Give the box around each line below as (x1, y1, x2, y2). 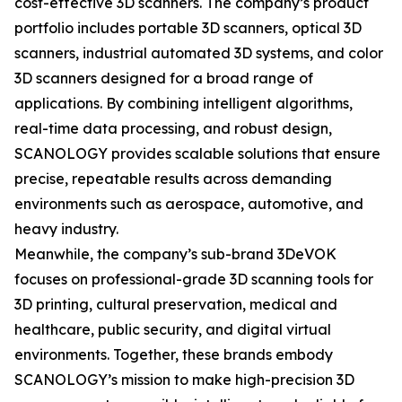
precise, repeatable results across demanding (14, 170, 332, 188)
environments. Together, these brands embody (14, 345, 333, 363)
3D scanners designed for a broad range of (14, 69, 313, 87)
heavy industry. (14, 220, 118, 238)
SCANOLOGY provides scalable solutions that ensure (14, 144, 380, 162)
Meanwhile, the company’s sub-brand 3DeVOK (14, 245, 336, 263)
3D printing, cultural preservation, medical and (14, 295, 337, 313)
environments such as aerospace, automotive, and (14, 195, 363, 213)
